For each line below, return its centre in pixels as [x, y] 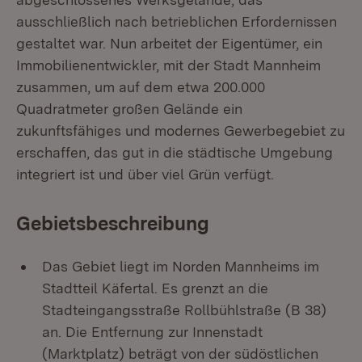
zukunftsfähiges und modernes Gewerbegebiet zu [181, 130]
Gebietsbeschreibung [113, 223]
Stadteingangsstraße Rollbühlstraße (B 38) [184, 310]
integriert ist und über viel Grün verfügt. [145, 174]
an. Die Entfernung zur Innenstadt [152, 332]
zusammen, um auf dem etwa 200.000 [141, 87]
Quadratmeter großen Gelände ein [129, 109]
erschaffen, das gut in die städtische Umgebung [175, 152]
